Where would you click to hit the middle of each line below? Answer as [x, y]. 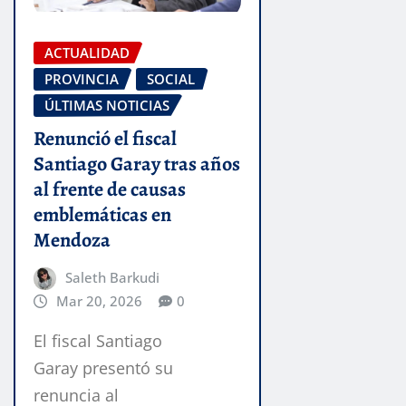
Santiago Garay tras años [137, 164]
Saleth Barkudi [112, 277]
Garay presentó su [103, 368]
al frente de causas [110, 189]
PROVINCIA [82, 78]
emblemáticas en [102, 214]
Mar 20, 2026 [99, 300]
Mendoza [72, 240]
